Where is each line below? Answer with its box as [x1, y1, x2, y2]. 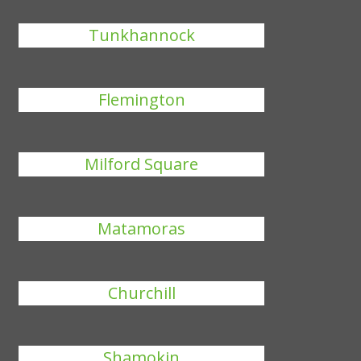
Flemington [98, 89, 185, 110]
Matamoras [98, 218, 186, 239]
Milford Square [85, 153, 199, 175]
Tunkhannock [88, 24, 195, 46]
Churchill [107, 282, 176, 304]
